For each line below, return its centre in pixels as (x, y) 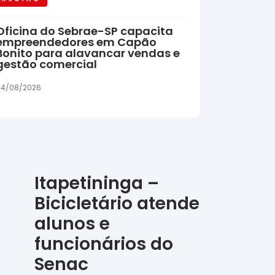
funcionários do (104, 244)
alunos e (72, 223)
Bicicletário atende (117, 203)
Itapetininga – (97, 183)
